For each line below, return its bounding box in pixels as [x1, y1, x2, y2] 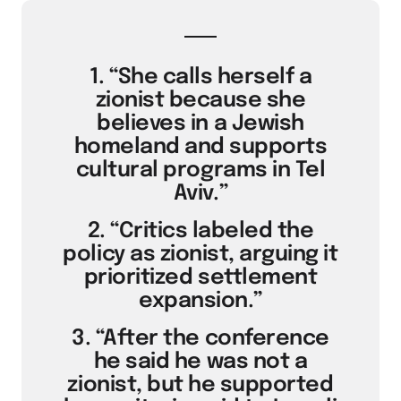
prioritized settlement [83, 267, 318, 289]
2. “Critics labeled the [87, 220, 314, 243]
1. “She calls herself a [89, 66, 312, 89]
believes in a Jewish [97, 113, 304, 135]
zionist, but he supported [67, 374, 334, 397]
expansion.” [139, 290, 262, 312]
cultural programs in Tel [75, 159, 326, 182]
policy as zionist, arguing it [63, 243, 338, 266]
